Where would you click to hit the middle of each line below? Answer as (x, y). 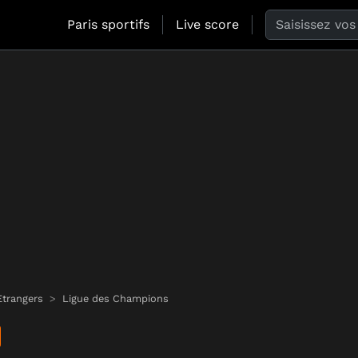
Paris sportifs (108, 24)
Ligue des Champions (115, 299)
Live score (207, 24)
